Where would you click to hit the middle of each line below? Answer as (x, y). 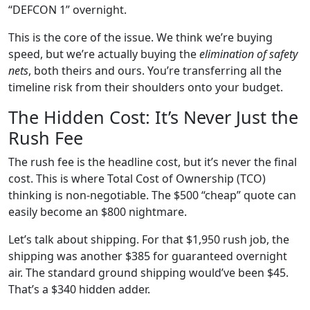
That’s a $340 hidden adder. (79, 289)
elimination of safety (248, 54)
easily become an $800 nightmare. (98, 211)
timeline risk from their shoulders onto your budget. (146, 87)
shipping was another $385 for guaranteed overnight (148, 256)
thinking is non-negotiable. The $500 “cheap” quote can (152, 195)
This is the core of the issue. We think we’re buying (140, 37)
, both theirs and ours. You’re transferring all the (155, 70)
